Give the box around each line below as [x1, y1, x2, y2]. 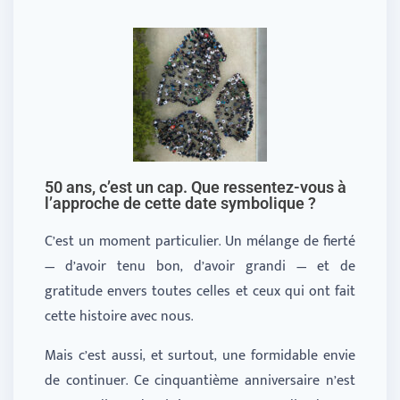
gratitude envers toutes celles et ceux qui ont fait [45, 279, 355, 304]
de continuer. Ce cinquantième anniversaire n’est [45, 369, 355, 394]
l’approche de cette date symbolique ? [45, 194, 316, 213]
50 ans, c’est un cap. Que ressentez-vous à [45, 178, 346, 197]
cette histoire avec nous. [45, 304, 193, 329]
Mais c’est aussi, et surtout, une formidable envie [45, 344, 355, 369]
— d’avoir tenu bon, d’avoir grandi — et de [45, 254, 355, 279]
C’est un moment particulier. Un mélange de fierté [45, 229, 355, 254]
